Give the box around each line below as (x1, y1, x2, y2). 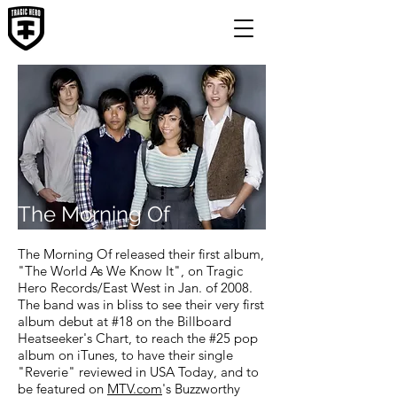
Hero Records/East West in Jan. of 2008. (18, 279, 253, 296)
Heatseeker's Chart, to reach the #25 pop (18, 330, 258, 346)
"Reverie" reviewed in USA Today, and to (18, 363, 259, 380)
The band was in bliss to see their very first (18, 296, 264, 313)
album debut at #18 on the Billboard (18, 313, 231, 330)
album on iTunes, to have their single (18, 346, 233, 363)
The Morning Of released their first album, (18, 245, 264, 262)
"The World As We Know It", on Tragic (18, 262, 243, 279)
